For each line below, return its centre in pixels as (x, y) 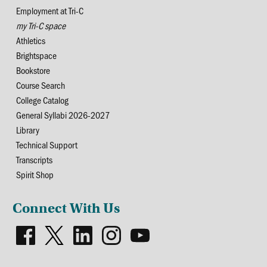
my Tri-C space (41, 25)
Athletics (31, 40)
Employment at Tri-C (50, 10)
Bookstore (33, 70)
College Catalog (43, 100)
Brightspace (37, 55)
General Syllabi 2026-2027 (63, 114)
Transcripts (35, 159)
